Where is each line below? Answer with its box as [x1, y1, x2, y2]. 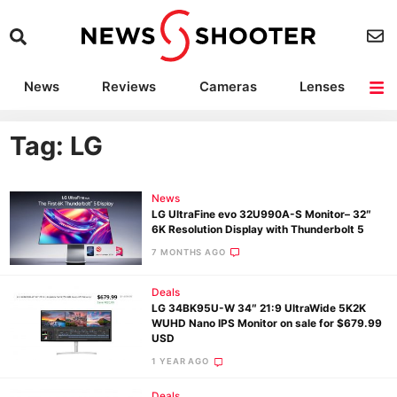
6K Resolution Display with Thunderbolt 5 [152, 222, 365, 236]
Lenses [299, 78, 345, 95]
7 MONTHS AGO [152, 246, 226, 257]
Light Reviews [206, 104, 296, 121]
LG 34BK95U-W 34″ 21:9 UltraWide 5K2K [152, 302, 367, 315]
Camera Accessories [97, 129, 231, 146]
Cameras [198, 78, 257, 95]
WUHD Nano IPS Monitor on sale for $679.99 [152, 317, 383, 331]
